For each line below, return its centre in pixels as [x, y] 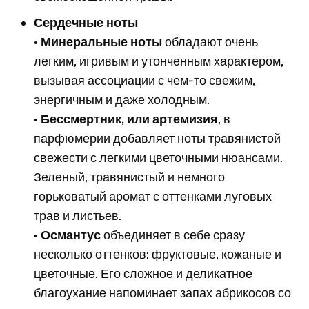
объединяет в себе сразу [173, 235]
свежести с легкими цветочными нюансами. [159, 158]
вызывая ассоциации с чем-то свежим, [145, 80]
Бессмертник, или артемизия [130, 119]
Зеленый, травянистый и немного [130, 177]
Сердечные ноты [86, 22]
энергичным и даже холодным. [122, 100]
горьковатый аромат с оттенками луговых [153, 196]
